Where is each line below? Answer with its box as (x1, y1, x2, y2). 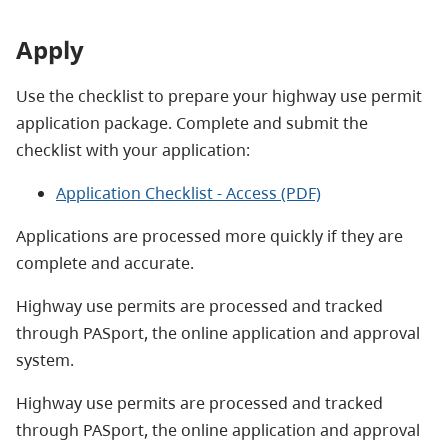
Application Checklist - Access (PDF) (56, 181, 321, 204)
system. (16, 348, 74, 371)
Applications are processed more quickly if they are (16, 224, 403, 247)
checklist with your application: (16, 138, 250, 161)
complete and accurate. (16, 251, 198, 274)
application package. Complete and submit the (16, 111, 368, 134)
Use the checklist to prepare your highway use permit (16, 84, 422, 107)
